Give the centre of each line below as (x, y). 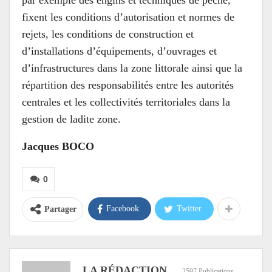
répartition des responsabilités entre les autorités (128, 85)
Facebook (123, 208)
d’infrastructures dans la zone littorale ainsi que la (132, 68)
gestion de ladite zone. (71, 119)
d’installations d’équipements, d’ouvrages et (119, 51)
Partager (60, 209)
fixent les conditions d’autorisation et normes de (128, 17)
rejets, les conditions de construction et (108, 34)
